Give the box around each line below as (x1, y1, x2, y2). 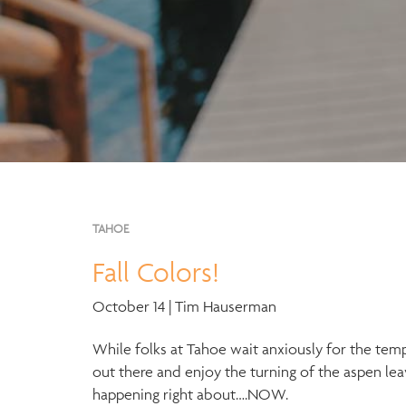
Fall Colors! (92, 255, 219, 289)
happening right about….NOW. (92, 385, 288, 403)
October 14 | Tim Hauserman (92, 297, 276, 315)
